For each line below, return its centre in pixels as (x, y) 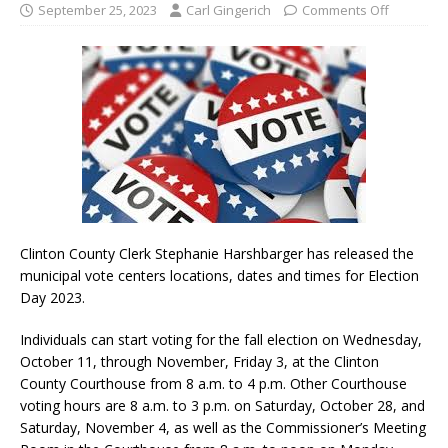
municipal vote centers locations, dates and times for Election (219, 275)
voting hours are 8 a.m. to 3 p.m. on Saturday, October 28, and (222, 405)
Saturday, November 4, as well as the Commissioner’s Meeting (223, 427)
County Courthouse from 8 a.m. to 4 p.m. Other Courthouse (213, 383)
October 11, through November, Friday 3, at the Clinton (199, 361)
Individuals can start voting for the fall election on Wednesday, (221, 339)
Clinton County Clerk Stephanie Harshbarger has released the (217, 253)
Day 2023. (52, 297)
